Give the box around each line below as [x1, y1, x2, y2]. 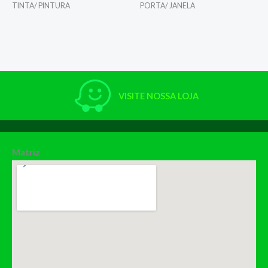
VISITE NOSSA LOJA [118, 90, 199, 101]
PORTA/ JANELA [140, 1, 195, 10]
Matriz [12, 147, 40, 158]
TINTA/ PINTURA [12, 1, 70, 10]
